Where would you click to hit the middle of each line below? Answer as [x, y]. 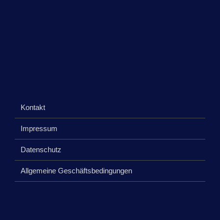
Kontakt [33, 107]
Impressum [39, 128]
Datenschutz [41, 149]
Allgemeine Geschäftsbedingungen [76, 170]
